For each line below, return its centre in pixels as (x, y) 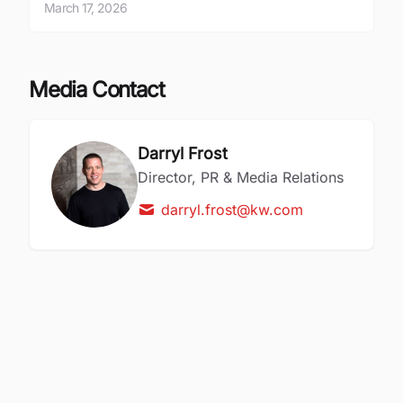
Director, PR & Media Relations (241, 177)
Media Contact (97, 89)
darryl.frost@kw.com (232, 209)
